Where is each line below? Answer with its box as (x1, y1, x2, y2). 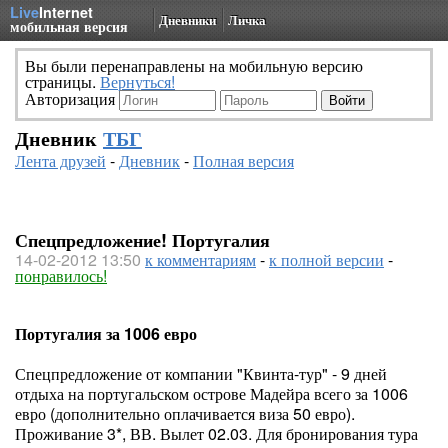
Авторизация (25, 87, 119, 110)
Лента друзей (15, 149, 106, 172)
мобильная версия (10, 16, 128, 36)
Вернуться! (100, 70, 175, 93)
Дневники (159, 10, 216, 29)
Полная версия (193, 149, 294, 172)
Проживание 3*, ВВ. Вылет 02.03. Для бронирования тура (15, 422, 418, 445)
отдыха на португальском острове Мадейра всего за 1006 (15, 382, 408, 405)
